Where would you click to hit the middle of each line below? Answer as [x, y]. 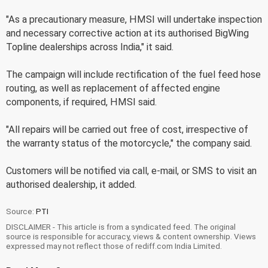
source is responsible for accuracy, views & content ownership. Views [131, 236]
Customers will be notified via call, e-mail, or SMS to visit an [131, 170]
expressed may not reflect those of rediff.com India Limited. [114, 246]
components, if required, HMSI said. [81, 102]
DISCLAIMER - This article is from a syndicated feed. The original [121, 226]
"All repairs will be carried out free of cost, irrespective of [127, 129]
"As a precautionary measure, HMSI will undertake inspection [134, 19]
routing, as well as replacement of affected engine [113, 88]
